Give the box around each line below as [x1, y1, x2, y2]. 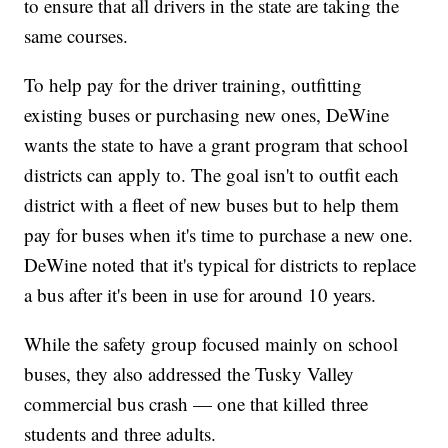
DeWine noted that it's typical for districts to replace [24, 251, 417, 277]
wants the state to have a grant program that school [24, 131, 409, 157]
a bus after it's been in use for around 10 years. [24, 281, 377, 307]
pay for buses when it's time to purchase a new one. [24, 221, 414, 247]
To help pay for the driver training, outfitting [24, 71, 363, 97]
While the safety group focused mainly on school [24, 330, 399, 356]
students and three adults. [24, 420, 217, 446]
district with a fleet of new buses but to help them [24, 191, 400, 217]
